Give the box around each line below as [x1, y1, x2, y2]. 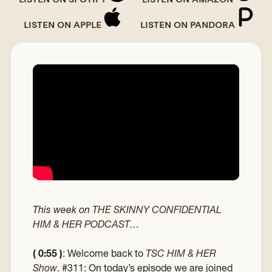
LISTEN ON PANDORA [140, 20, 235, 30]
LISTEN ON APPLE [24, 20, 101, 30]
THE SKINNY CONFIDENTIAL [92, 203, 222, 216]
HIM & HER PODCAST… [33, 218, 140, 231]
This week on [33, 203, 92, 216]
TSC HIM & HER [146, 247, 216, 260]
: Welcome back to [63, 247, 146, 260]
